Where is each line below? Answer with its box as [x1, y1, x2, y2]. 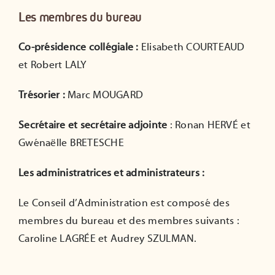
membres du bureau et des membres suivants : [18, 215, 239, 228]
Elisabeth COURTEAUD [138, 41, 245, 54]
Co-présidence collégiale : [18, 41, 139, 54]
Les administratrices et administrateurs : [18, 167, 205, 180]
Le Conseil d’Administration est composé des [18, 197, 230, 210]
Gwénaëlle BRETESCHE [18, 137, 124, 150]
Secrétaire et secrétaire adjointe [18, 119, 168, 132]
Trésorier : [18, 89, 65, 102]
